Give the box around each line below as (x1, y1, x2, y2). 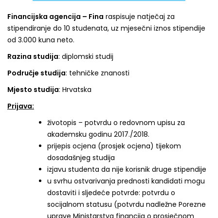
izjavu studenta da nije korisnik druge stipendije (47, 164, 206, 175)
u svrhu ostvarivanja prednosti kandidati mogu (47, 176, 205, 186)
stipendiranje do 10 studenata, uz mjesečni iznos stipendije (7, 23, 205, 34)
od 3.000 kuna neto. (7, 35, 74, 45)
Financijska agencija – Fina (7, 12, 104, 22)
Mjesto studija (7, 85, 59, 95)
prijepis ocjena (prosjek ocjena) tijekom (47, 141, 181, 151)
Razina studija (7, 52, 58, 62)
